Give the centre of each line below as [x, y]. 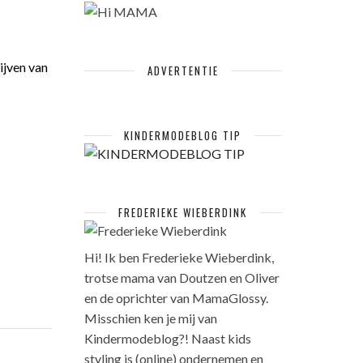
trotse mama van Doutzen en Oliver [181, 278]
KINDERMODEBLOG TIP [183, 135]
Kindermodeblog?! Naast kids [167, 338]
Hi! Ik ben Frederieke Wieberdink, [179, 257]
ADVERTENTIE [183, 70]
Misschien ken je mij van [150, 318]
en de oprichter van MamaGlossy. [176, 298]
